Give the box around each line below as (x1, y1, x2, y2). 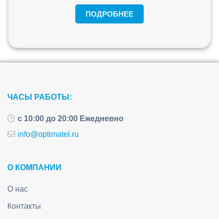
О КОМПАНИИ (7, 163, 62, 172)
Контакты (7, 201, 41, 210)
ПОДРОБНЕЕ (86, 10, 133, 19)
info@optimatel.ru (17, 130, 79, 139)
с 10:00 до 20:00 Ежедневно (17, 114, 124, 123)
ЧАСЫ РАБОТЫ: (7, 93, 72, 102)
